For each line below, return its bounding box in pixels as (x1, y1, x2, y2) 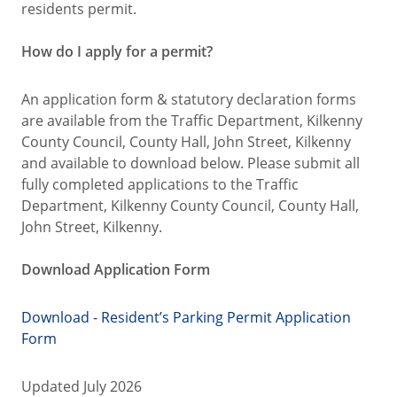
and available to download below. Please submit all (21, 153, 360, 174)
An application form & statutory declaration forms (21, 90, 356, 110)
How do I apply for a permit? (21, 42, 213, 62)
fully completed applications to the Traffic (21, 175, 299, 195)
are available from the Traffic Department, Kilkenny (21, 111, 362, 131)
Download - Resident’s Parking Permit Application (21, 307, 351, 328)
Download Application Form (21, 260, 210, 280)
